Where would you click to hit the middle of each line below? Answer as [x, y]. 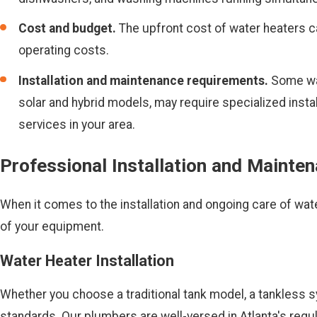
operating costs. [64, 51]
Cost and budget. [68, 29]
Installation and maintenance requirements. [144, 80]
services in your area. [77, 124]
